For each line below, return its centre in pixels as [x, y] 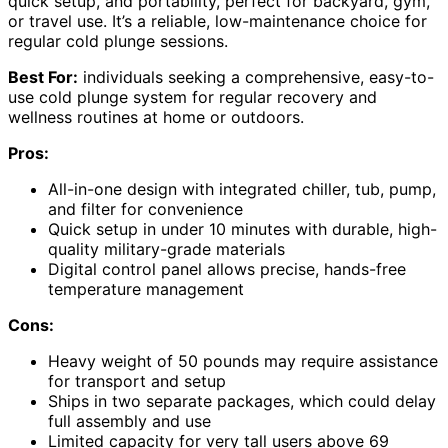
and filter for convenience [145, 209]
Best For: [43, 77]
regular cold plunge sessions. [118, 41]
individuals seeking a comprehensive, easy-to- [256, 77]
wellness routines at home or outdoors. [156, 117]
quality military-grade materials [166, 249]
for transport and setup [137, 381]
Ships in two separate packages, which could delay [242, 401]
